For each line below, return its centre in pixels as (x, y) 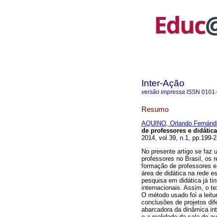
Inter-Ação (163, 83)
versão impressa (163, 92)
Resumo (155, 109)
